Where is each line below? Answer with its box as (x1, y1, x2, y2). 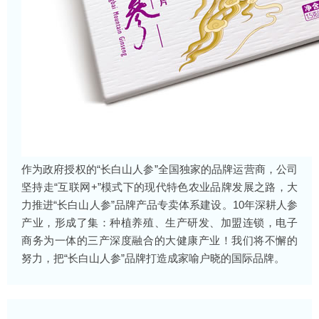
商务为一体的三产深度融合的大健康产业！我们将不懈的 (21, 234, 298, 246)
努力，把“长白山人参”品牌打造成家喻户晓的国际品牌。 (21, 252, 285, 264)
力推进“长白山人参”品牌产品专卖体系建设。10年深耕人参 (21, 199, 298, 211)
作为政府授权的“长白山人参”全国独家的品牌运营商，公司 (21, 163, 298, 175)
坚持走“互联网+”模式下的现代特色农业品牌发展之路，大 (21, 181, 298, 193)
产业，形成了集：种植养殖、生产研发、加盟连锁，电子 (21, 216, 298, 229)
